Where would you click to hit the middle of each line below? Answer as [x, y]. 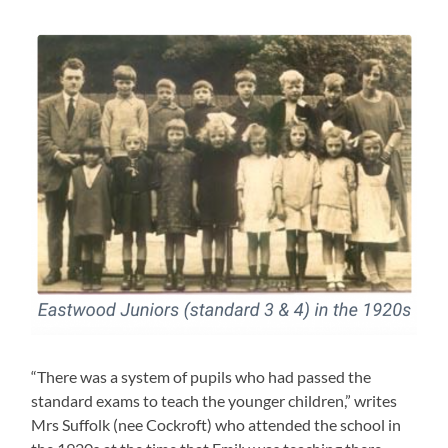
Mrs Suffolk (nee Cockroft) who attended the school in [216, 424]
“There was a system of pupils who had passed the [201, 376]
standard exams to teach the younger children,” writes [214, 400]
